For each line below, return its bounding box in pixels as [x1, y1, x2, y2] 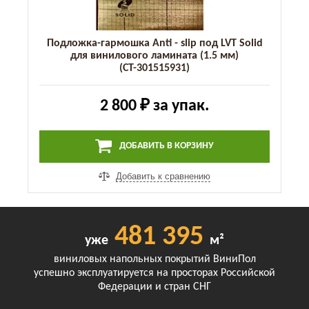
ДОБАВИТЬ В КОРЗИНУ [117, 141, 214, 152]
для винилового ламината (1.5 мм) [70, 50, 239, 61]
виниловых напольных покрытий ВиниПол [53, 253, 256, 265]
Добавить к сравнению [116, 170, 210, 181]
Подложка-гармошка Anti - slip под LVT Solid [46, 37, 263, 49]
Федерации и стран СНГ [98, 281, 211, 292]
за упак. [150, 97, 209, 114]
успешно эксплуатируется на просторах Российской [34, 267, 275, 279]
